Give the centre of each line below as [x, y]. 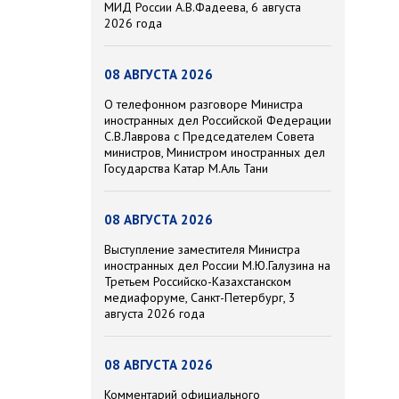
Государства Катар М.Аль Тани [186, 169]
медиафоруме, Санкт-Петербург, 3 [200, 298]
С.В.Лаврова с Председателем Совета [209, 137]
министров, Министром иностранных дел [215, 153]
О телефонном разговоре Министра [204, 105]
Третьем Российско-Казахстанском [198, 282]
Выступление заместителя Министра [202, 250]
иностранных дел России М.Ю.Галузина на [217, 266]
